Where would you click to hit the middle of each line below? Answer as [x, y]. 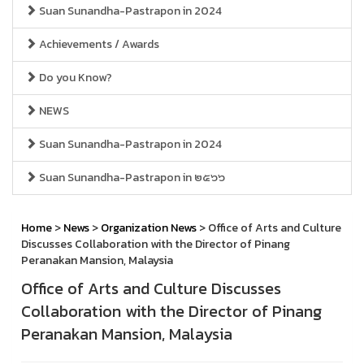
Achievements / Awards [98, 44]
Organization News [149, 228]
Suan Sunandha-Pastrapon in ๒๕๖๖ [131, 178]
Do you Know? [74, 78]
